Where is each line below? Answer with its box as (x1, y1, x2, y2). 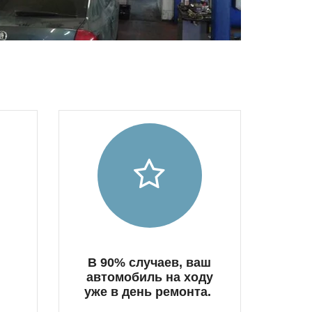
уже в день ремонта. (84, 285, 215, 299)
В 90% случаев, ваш (88, 256, 212, 270)
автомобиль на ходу (86, 270, 213, 285)
